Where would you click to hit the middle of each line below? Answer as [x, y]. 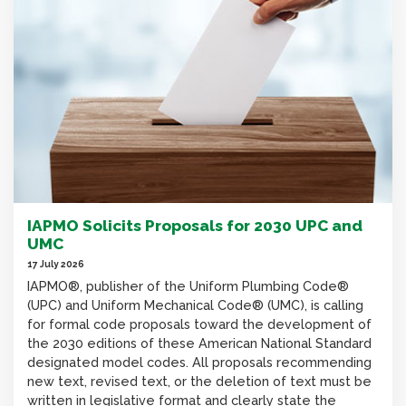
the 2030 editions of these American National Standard [199, 343]
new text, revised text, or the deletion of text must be [199, 381]
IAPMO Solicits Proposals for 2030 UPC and [195, 225]
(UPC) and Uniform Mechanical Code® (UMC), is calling [195, 304]
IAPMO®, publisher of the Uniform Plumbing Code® [188, 285]
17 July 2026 [56, 265]
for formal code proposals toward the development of [199, 324]
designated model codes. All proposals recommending [199, 362]
